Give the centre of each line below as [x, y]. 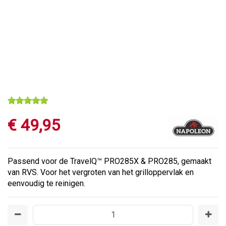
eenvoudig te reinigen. [46, 183]
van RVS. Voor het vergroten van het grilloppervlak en [101, 172]
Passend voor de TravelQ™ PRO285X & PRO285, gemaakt [109, 161]
